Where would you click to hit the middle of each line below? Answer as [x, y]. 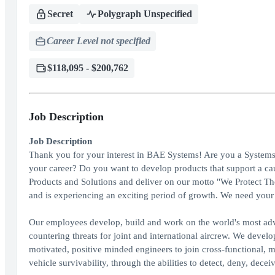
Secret [60, 14]
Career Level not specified [98, 41]
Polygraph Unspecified [145, 14]
